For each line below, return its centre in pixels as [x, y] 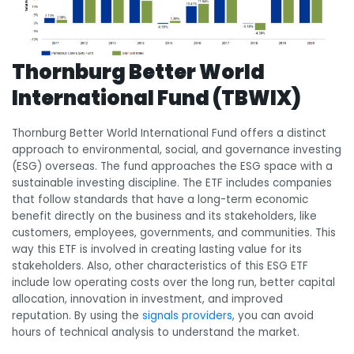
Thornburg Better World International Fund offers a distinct [169, 133]
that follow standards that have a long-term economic [160, 199]
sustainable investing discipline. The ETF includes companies [172, 183]
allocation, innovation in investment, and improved [147, 299]
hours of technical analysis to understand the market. [156, 332]
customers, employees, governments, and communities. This [174, 232]
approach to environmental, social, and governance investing [177, 149]
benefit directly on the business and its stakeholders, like [164, 216]
